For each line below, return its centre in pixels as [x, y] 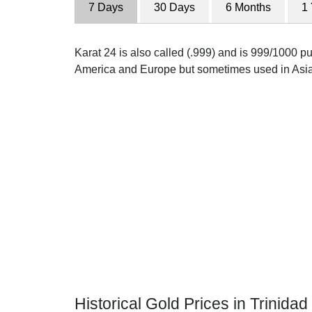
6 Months [248, 7]
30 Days [174, 7]
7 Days [106, 7]
